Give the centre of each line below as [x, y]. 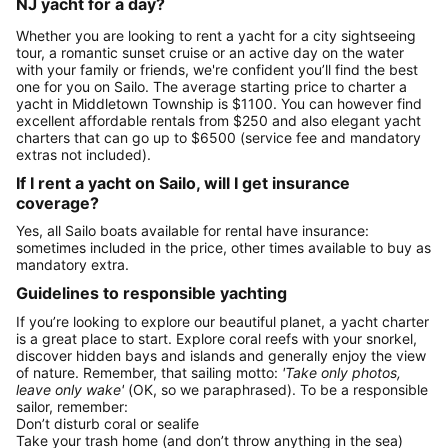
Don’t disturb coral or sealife [107, 423]
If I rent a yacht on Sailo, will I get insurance [183, 182]
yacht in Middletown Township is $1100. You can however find [219, 103]
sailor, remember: [72, 406]
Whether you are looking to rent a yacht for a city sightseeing [216, 35]
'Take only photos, [341, 372]
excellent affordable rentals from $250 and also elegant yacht [218, 120]
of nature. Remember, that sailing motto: [149, 372]
